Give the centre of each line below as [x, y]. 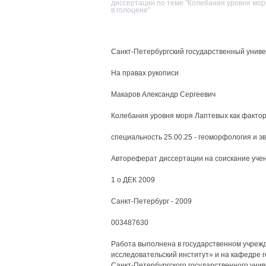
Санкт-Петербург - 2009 [151, 201]
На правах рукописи [145, 73]
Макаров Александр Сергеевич [163, 94]
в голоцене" [130, 10]
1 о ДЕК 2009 [133, 180]
